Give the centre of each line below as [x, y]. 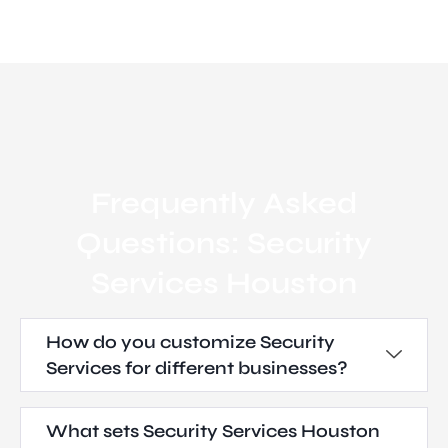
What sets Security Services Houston [213, 430]
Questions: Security [224, 242]
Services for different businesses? [197, 367]
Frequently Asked [224, 202]
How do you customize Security [190, 341]
